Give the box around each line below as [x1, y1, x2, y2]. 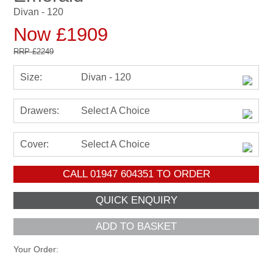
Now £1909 [13, 23, 108, 45]
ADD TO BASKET [96, 220, 177, 232]
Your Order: [13, 244, 59, 254]
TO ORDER [153, 168, 210, 180]
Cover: [20, 138, 49, 149]
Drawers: [20, 105, 60, 116]
